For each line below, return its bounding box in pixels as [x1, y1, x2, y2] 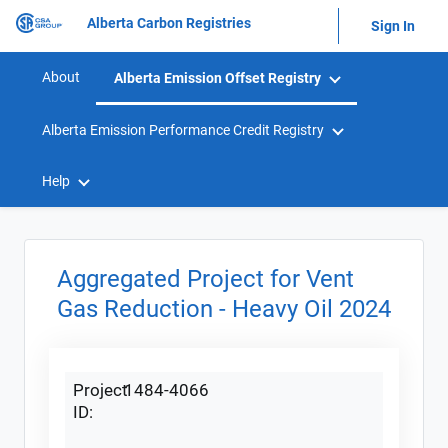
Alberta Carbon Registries [86, 15, 251, 31]
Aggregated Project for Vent [57, 265, 354, 293]
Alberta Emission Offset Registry [114, 70, 321, 86]
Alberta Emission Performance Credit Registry [42, 122, 324, 138]
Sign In [371, 17, 415, 34]
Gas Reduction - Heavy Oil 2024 [57, 295, 391, 323]
